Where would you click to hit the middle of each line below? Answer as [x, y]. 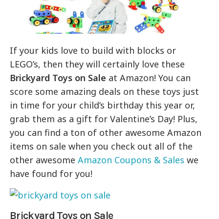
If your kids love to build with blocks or [93, 51]
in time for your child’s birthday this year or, [103, 105]
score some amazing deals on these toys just [105, 92]
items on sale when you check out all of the [101, 146]
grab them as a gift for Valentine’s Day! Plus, [104, 119]
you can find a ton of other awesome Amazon [106, 133]
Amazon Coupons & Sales [130, 160]
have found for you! [51, 174]
